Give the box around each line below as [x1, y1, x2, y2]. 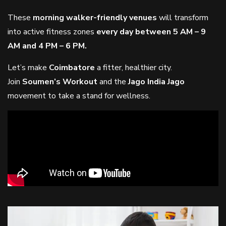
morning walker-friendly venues [33, 12, 157, 23]
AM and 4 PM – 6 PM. [8, 40, 87, 51]
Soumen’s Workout [22, 76, 99, 87]
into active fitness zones [8, 26, 96, 37]
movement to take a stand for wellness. [8, 90, 150, 101]
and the [99, 76, 128, 87]
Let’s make [8, 62, 49, 73]
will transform [157, 12, 208, 23]
